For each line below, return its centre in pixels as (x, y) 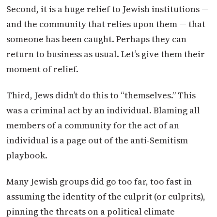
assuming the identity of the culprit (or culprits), (106, 197)
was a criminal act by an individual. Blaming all (103, 110)
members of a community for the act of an (93, 125)
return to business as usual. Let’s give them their (106, 54)
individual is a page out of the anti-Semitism (97, 140)
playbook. (27, 155)
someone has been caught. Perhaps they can (97, 39)
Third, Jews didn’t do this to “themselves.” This (101, 95)
